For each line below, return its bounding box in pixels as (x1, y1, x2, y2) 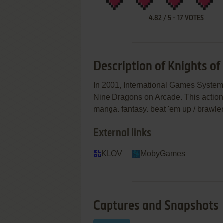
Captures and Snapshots (93, 200, 219, 213)
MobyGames (140, 149, 185, 158)
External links (93, 128, 151, 139)
